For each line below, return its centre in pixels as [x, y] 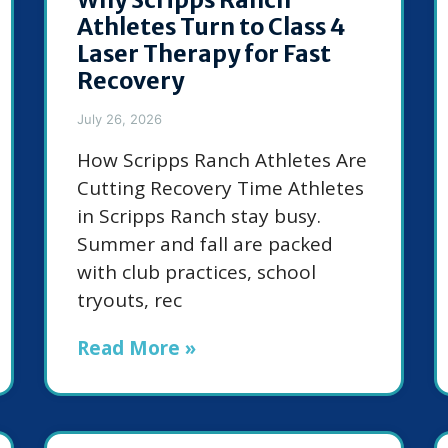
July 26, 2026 [119, 119]
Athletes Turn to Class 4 [211, 27]
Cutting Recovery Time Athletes [220, 188]
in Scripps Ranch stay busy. [199, 216]
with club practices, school [196, 272]
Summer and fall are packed [205, 244]
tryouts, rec [129, 300]
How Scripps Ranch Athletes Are [222, 160]
